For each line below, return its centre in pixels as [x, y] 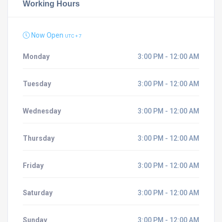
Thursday [39, 138]
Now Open [47, 35]
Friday [33, 166]
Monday [36, 56]
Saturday [38, 193]
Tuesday [37, 84]
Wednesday [42, 111]
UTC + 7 [73, 36]
